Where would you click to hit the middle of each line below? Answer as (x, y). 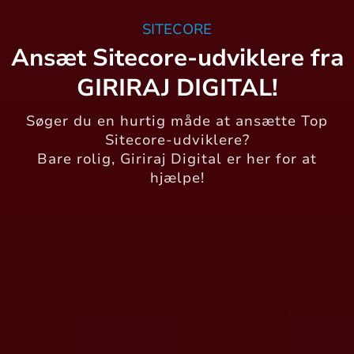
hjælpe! (177, 177)
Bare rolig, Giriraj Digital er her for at (177, 158)
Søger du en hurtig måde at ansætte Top (177, 121)
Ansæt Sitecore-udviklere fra (177, 58)
